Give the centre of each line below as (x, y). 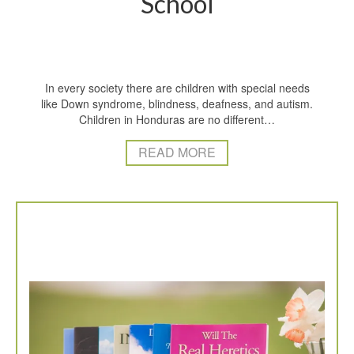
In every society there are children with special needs (177, 87)
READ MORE (177, 153)
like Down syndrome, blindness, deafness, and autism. (177, 103)
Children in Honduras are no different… (177, 119)
